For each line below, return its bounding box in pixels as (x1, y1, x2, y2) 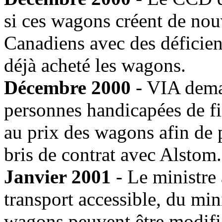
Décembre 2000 (4, 76, 131, 98)
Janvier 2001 (4, 166, 111, 187)
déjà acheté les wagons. (4, 54, 186, 76)
